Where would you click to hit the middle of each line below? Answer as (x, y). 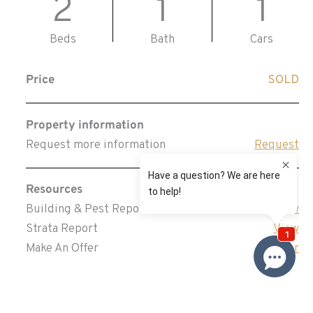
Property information (85, 125)
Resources (54, 190)
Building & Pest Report (87, 209)
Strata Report (61, 229)
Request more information (95, 145)
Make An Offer (62, 248)
